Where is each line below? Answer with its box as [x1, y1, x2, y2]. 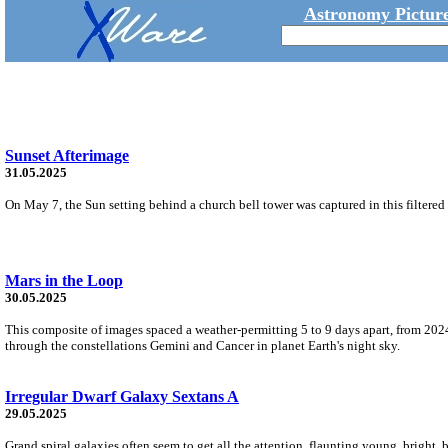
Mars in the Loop [5, 271, 123, 289]
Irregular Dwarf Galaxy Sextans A [5, 387, 239, 405]
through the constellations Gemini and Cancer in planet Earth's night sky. [5, 337, 400, 353]
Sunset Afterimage [5, 146, 129, 164]
